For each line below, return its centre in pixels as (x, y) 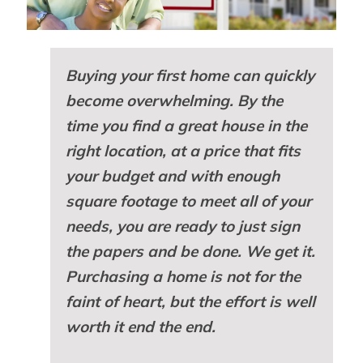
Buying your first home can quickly (190, 75)
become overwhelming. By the (174, 100)
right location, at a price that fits (183, 150)
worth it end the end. (140, 326)
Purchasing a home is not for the (183, 276)
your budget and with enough (172, 175)
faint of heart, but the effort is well (190, 301)
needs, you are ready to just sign (182, 226)
